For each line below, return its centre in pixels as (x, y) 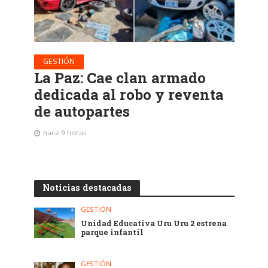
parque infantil (112, 232)
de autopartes (82, 111)
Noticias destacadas (87, 187)
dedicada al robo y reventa (129, 94)
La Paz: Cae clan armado (120, 77)
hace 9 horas (65, 132)
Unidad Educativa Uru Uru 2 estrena (154, 223)
